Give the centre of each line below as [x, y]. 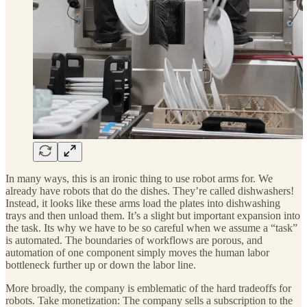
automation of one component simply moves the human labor [137, 253]
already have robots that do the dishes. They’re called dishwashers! [150, 191]
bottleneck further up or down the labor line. [101, 265]
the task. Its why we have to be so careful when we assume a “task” [151, 228]
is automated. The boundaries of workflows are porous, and [134, 241]
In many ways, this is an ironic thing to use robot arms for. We [139, 179]
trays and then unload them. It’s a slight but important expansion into [153, 216]
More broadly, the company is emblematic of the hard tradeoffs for [148, 288]
